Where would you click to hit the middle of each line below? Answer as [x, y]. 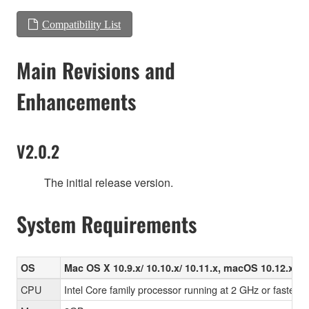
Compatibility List [81, 24]
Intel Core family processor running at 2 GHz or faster [181, 289]
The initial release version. [109, 182]
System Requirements [107, 223]
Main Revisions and [96, 70]
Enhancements [76, 101]
